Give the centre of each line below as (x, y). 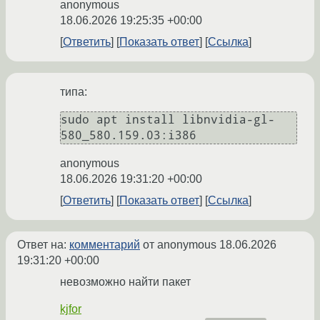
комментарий (105, 245)
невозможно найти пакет (125, 282)
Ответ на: (43, 245)
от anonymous (180, 245)
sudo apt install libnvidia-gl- (168, 120)
